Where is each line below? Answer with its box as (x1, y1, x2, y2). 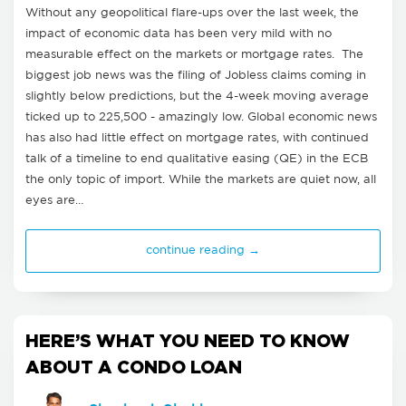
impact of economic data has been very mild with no (25, 29, 332, 40)
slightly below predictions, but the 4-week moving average (25, 92, 369, 102)
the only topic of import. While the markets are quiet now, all (25, 175, 376, 186)
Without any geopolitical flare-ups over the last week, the (25, 8, 359, 19)
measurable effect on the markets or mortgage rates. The (25, 50, 363, 61)
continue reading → (146, 246, 260, 256)
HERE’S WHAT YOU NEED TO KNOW (25, 331, 350, 351)
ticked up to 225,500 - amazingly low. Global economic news (25, 112, 377, 123)
